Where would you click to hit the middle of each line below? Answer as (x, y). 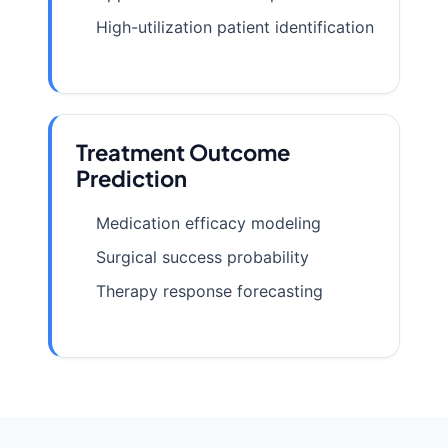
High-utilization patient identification (235, 27)
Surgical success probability (202, 257)
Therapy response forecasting (209, 291)
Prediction (131, 178)
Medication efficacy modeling (208, 223)
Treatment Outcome (183, 152)
